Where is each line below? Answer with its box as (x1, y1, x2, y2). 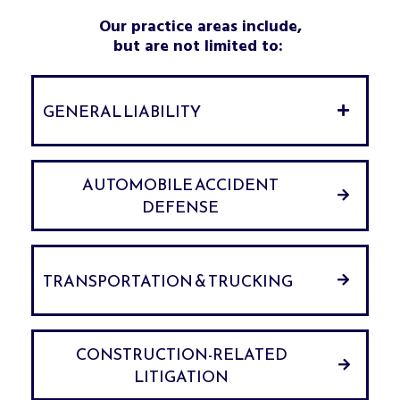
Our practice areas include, (98, 14, 302, 41)
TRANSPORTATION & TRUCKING (43, 268, 293, 293)
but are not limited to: (112, 34, 287, 61)
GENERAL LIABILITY (43, 98, 201, 123)
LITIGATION (134, 364, 229, 389)
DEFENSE (141, 195, 219, 220)
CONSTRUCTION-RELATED (75, 342, 287, 367)
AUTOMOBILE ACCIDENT (81, 172, 279, 197)
